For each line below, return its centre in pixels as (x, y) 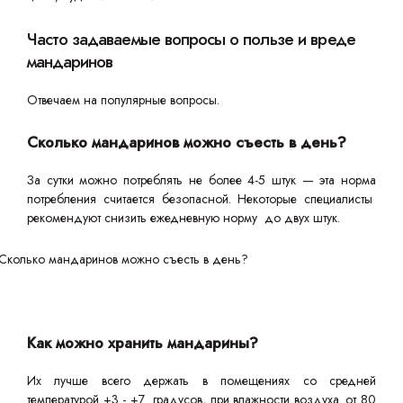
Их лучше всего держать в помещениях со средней (201, 381)
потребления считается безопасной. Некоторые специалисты (201, 199)
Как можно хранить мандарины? (143, 343)
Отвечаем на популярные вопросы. (125, 100)
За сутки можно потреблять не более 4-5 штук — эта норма (201, 180)
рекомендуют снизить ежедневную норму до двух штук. (184, 218)
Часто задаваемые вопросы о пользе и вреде (191, 39)
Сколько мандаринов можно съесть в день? (187, 142)
